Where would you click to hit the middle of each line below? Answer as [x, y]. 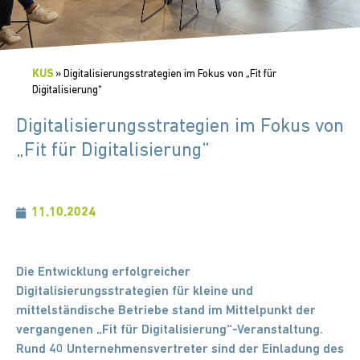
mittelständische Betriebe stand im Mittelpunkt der [166, 311]
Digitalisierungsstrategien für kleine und [135, 291]
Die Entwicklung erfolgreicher [103, 272]
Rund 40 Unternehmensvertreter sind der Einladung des [180, 349]
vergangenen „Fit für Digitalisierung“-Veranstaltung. [170, 330]
